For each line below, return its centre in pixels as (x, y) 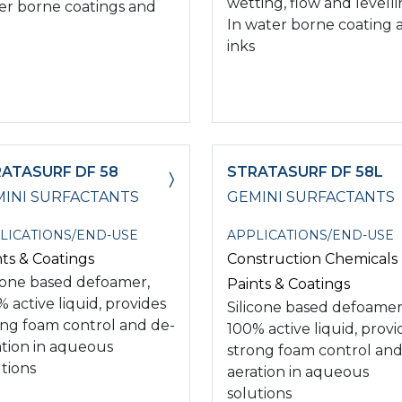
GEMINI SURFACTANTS (311, 197)
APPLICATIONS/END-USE (310, 235)
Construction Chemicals (312, 258)
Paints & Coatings (288, 284)
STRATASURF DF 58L (305, 171)
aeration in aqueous (298, 371)
